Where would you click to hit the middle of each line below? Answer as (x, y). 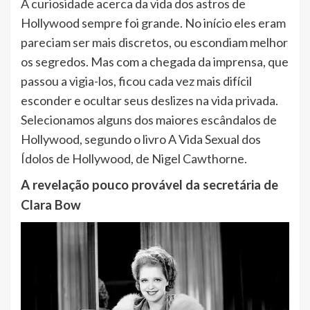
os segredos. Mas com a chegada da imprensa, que (155, 61)
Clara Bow (52, 204)
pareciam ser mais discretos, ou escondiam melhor (154, 42)
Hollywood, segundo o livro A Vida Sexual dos (141, 139)
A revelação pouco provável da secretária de (149, 184)
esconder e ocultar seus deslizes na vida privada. (149, 100)
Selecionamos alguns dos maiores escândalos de (149, 119)
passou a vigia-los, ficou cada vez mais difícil (136, 81)
